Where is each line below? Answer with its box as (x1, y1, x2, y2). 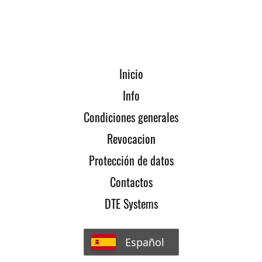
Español (125, 235, 164, 249)
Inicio (119, 64, 143, 82)
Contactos (109, 173, 153, 191)
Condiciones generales (84, 108, 178, 126)
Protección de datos (88, 151, 174, 169)
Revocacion (106, 129, 156, 147)
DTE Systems (104, 194, 158, 212)
